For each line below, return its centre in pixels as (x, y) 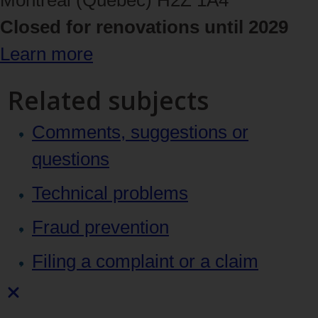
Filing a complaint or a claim (145, 261)
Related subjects (108, 100)
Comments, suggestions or (140, 132)
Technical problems (110, 193)
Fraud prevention (100, 227)
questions (71, 159)
